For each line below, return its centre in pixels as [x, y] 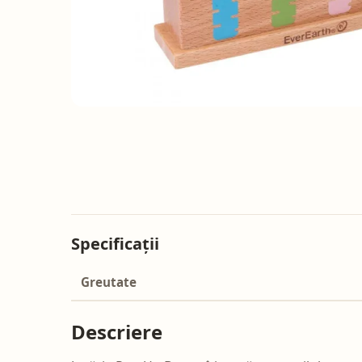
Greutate [109, 282]
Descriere [117, 332]
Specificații [115, 244]
